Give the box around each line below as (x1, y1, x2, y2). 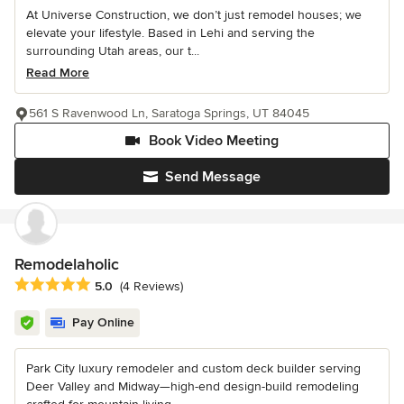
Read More (26, 64, 89, 80)
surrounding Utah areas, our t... (26, 42, 199, 59)
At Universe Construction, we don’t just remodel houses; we (26, 6, 362, 23)
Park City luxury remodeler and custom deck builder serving (26, 360, 361, 376)
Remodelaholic (14, 253, 119, 274)
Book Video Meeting (149, 131, 279, 150)
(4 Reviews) (120, 278, 183, 294)
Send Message (165, 167, 261, 186)
